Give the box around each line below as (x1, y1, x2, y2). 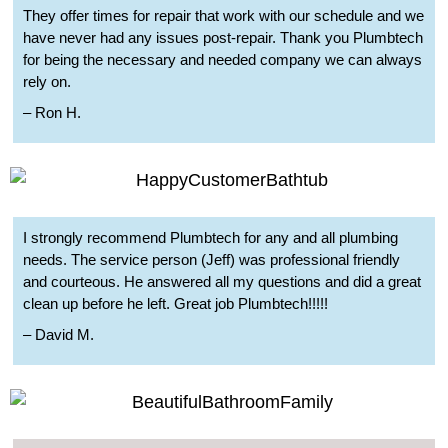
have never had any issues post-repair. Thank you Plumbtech (23, 29, 423, 46)
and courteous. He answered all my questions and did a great (23, 272, 421, 290)
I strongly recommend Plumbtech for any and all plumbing (23, 228, 398, 246)
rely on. (23, 73, 71, 90)
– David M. (23, 325, 94, 343)
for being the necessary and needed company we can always (23, 51, 422, 68)
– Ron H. (23, 104, 81, 121)
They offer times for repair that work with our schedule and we (23, 7, 424, 24)
